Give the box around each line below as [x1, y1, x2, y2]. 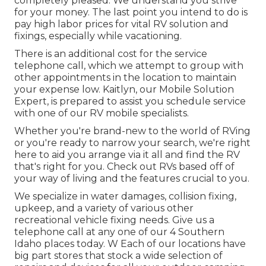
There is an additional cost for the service [14, 48, 207, 60]
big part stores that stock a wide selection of [14, 250, 223, 262]
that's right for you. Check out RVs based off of [14, 161, 235, 173]
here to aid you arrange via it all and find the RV [14, 149, 240, 161]
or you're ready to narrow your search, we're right [14, 137, 251, 149]
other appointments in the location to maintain [14, 72, 236, 84]
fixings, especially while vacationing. [14, 30, 182, 42]
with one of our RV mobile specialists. [14, 107, 189, 119]
